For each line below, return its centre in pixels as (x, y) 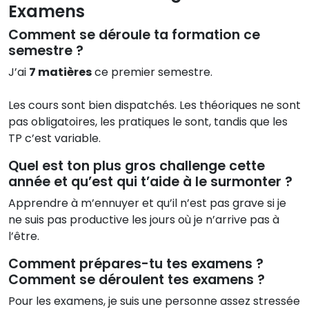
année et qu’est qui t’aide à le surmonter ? (150, 181)
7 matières (60, 72)
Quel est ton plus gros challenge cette (137, 166)
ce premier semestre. (152, 72)
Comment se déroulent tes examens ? (137, 279)
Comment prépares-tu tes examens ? (136, 263)
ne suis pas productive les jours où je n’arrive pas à (144, 219)
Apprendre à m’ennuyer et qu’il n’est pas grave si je (147, 203)
